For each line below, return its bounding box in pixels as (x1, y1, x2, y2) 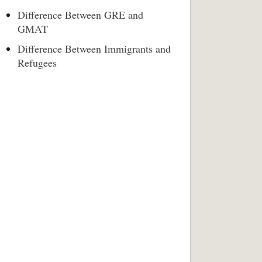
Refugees (18, 56, 57, 70)
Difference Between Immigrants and (18, 42, 171, 56)
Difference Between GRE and (18, 8, 143, 22)
